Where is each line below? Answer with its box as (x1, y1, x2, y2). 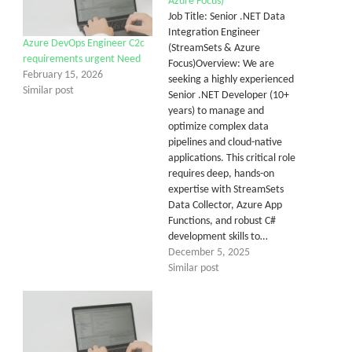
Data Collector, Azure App (168, 199, 282, 211)
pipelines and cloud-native (168, 136, 282, 148)
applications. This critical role (168, 152, 295, 164)
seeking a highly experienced (168, 73, 294, 86)
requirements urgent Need (23, 53, 141, 65)
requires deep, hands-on (168, 167, 274, 180)
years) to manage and (168, 104, 264, 117)
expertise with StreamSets (168, 183, 284, 196)
